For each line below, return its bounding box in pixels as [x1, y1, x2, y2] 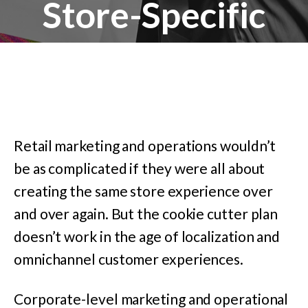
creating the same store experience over [14, 182, 273, 199]
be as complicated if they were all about [14, 159, 265, 177]
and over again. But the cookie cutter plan [14, 205, 278, 222]
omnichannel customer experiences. [14, 250, 244, 267]
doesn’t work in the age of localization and [14, 228, 280, 245]
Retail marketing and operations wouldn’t [14, 137, 276, 154]
